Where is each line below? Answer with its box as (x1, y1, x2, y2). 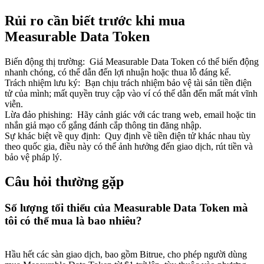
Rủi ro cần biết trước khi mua (5, 12, 185, 28)
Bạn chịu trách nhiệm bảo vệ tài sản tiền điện (85, 77, 252, 88)
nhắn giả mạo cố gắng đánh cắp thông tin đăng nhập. (5, 120, 202, 130)
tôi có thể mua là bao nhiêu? (5, 214, 142, 227)
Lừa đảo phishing (5, 109, 70, 120)
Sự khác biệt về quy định (5, 130, 98, 141)
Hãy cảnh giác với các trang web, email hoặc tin (77, 109, 256, 120)
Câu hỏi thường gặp (5, 174, 124, 190)
